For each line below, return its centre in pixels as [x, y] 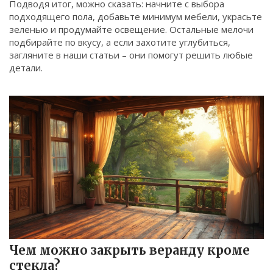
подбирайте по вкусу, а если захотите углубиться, [120, 42]
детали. [26, 68]
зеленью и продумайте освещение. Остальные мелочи [131, 29]
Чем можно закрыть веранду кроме [129, 250]
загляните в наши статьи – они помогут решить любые [131, 55]
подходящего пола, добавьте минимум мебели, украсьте [136, 16]
